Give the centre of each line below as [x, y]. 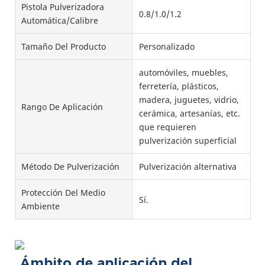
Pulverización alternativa [188, 167]
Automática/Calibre [60, 21]
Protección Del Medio [63, 193]
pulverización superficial [188, 141]
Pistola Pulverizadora [63, 7]
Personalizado [167, 47]
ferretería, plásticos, [179, 86]
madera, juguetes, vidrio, [189, 100]
